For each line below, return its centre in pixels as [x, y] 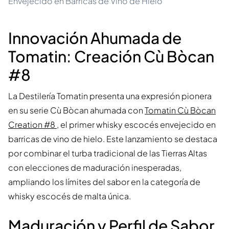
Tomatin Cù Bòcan [180, 110]
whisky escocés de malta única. [70, 196]
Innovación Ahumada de [95, 38]
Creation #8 [32, 125]
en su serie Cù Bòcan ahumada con [76, 110]
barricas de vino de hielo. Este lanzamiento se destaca [113, 139]
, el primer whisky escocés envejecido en [136, 125]
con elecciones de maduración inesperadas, [95, 168]
